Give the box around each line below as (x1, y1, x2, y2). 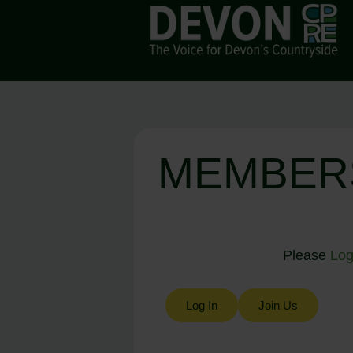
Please (282, 247, 330, 263)
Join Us (258, 298, 298, 312)
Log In (186, 298, 217, 312)
